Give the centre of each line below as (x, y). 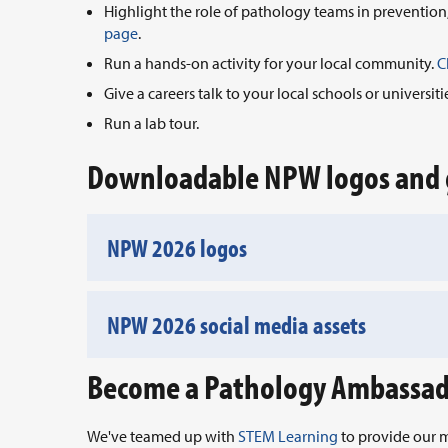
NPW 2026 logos (177, 248)
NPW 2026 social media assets (236, 325)
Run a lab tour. (151, 123)
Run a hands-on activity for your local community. (270, 63)
